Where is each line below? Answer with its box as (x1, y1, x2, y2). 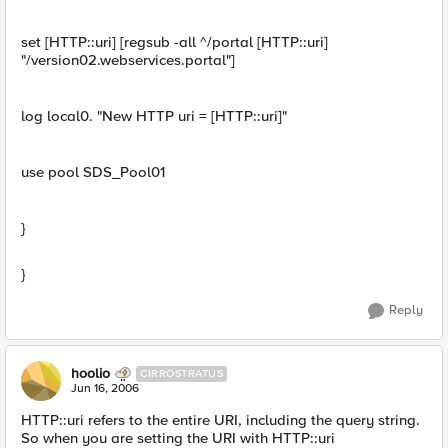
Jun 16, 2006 (71, 381, 139, 396)
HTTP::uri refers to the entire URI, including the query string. (21, 411, 420, 429)
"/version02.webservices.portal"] (21, 51, 235, 69)
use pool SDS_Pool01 (21, 163, 165, 181)
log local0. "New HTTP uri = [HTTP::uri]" (21, 107, 287, 125)
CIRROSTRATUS (140, 367, 223, 380)
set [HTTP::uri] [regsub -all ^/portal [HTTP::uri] (21, 33, 328, 51)
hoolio (71, 365, 110, 382)
